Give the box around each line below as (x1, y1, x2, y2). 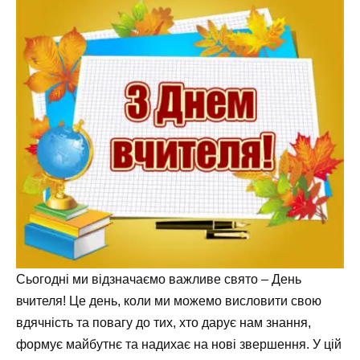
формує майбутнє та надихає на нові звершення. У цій (16, 337, 342, 351)
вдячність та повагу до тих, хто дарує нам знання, (16, 315, 311, 329)
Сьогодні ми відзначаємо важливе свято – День (16, 272, 301, 286)
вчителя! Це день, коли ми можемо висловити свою (16, 293, 321, 308)
